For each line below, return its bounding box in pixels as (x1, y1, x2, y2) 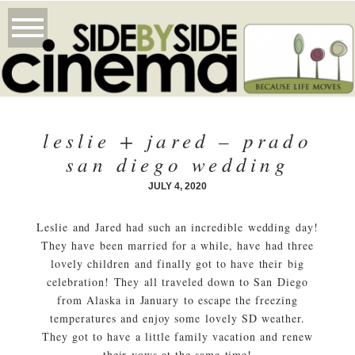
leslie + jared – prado (43, 127, 312, 155)
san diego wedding (66, 151, 289, 178)
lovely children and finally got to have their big (51, 256, 304, 272)
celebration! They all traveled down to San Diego (47, 274, 308, 290)
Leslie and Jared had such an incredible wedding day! (36, 219, 319, 235)
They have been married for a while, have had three (41, 238, 314, 254)
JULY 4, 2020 (148, 181, 207, 193)
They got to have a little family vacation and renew (41, 329, 314, 345)
